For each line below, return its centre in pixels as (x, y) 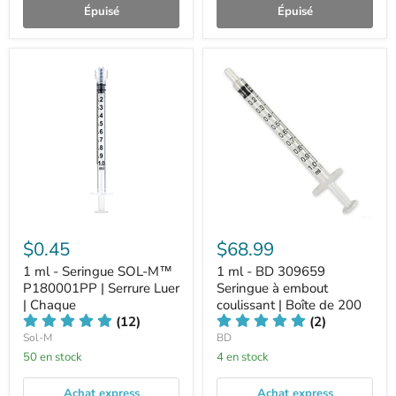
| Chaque (49, 305)
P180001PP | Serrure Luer (101, 288)
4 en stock (246, 357)
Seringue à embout (272, 288)
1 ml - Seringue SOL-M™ (98, 271)
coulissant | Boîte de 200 (289, 305)
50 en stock (56, 357)
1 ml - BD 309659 (271, 271)
